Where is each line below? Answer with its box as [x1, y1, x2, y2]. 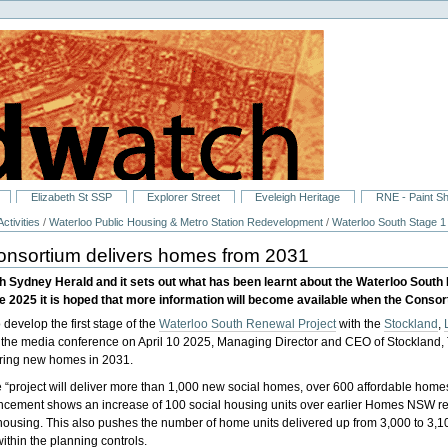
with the [336, 317, 385, 332]
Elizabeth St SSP [31, 191, 113, 204]
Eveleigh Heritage [255, 191, 341, 204]
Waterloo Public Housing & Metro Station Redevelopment [49, 216, 324, 229]
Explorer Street [147, 191, 221, 204]
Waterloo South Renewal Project [159, 317, 337, 332]
